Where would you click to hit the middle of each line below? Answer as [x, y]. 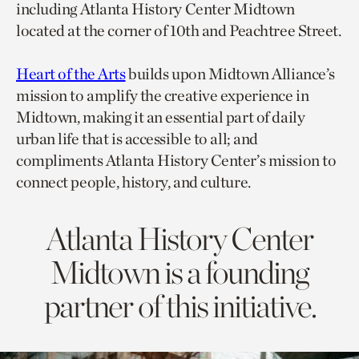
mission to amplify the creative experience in [163, 96]
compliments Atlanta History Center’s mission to [176, 161]
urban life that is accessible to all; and [137, 139]
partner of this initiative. [179, 307]
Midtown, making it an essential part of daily [161, 117]
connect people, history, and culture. [133, 182]
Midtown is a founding [179, 273]
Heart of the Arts [71, 74]
